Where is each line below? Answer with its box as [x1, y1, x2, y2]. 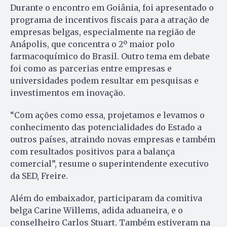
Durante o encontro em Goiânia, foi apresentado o [10, 3, 214, 13]
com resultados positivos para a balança [10, 146, 175, 157]
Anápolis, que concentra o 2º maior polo [10, 39, 175, 50]
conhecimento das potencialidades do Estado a [10, 122, 202, 133]
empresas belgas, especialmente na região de [10, 27, 196, 37]
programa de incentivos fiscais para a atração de [10, 15, 209, 25]
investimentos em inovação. [10, 88, 125, 98]
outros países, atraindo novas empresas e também [10, 134, 215, 145]
